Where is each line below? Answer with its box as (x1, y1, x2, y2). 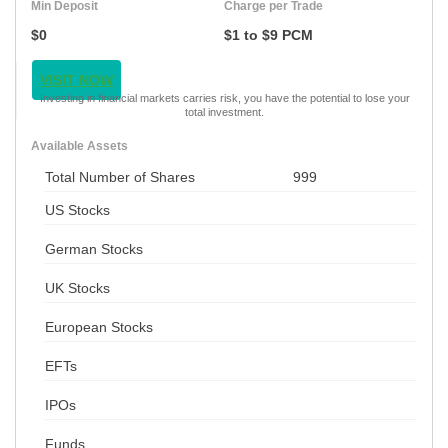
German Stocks (45, 240, 143, 257)
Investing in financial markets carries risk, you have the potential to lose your (39, 91, 410, 104)
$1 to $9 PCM (224, 26, 313, 43)
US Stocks (45, 201, 110, 218)
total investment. (185, 105, 264, 118)
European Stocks (45, 318, 153, 335)
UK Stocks (45, 279, 110, 296)
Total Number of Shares (45, 168, 195, 185)
